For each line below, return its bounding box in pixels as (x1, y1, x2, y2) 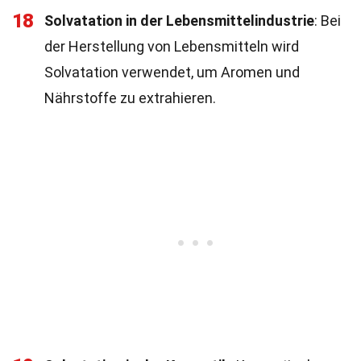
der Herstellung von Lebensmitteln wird (44, 38, 299, 55)
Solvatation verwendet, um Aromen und (44, 64, 300, 81)
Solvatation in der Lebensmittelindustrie (44, 12, 314, 29)
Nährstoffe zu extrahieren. (44, 89, 216, 106)
